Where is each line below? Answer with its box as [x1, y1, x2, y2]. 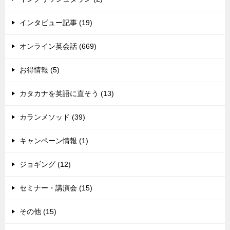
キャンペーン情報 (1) [20, 137, 88, 145]
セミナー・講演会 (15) [20, 184, 92, 193]
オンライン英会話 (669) [20, 42, 97, 51]
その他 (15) [20, 207, 56, 216]
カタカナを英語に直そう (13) [20, 89, 114, 98]
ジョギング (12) [20, 160, 71, 169]
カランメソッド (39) [20, 113, 85, 122]
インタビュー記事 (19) [20, 18, 92, 27]
